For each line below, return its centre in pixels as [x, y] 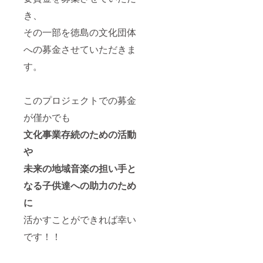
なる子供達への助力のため [80, 186]
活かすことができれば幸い [80, 220]
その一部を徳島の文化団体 [80, 32]
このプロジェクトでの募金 [80, 100]
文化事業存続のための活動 [80, 134]
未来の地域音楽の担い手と [80, 168]
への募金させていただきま [80, 49]
